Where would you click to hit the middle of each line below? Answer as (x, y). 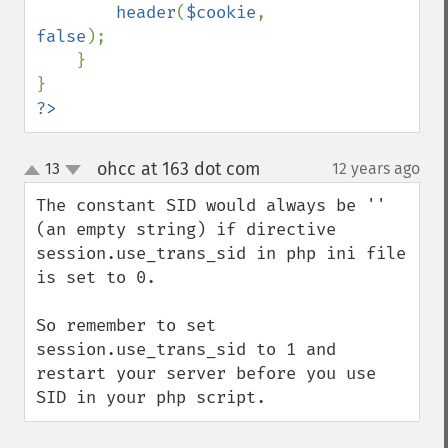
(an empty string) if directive (186, 229)
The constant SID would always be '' (211, 205)
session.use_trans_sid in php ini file (221, 253)
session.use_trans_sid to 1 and (186, 349)
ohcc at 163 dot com (178, 169)
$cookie (221, 12)
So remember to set (126, 325)
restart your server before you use (206, 373)
